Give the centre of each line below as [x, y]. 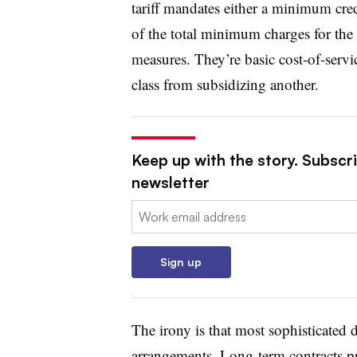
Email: [147, 209]
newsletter [170, 182]
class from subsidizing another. [225, 84]
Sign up [181, 261]
